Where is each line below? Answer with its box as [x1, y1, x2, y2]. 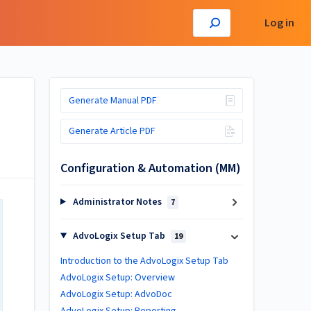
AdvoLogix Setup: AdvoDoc [60, 287, 172, 301]
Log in [264, 15, 294, 31]
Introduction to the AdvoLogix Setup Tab [60, 254, 228, 268]
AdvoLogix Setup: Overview [60, 271, 175, 285]
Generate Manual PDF [68, 94, 157, 108]
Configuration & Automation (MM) [60, 160, 241, 177]
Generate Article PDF [68, 124, 155, 138]
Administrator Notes [70, 195, 164, 209]
